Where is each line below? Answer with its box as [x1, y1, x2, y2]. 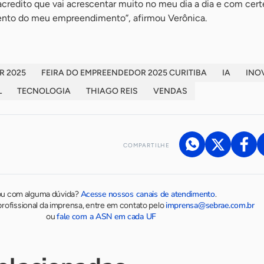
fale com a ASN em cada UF [57, 210, 157, 222]
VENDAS [153, 85, 187, 96]
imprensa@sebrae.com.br [166, 199, 255, 211]
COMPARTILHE [123, 141, 170, 149]
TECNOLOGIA [17, 85, 71, 96]
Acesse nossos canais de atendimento [80, 188, 215, 200]
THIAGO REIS [86, 85, 138, 96]
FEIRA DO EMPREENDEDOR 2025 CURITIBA [41, 67, 207, 78]
